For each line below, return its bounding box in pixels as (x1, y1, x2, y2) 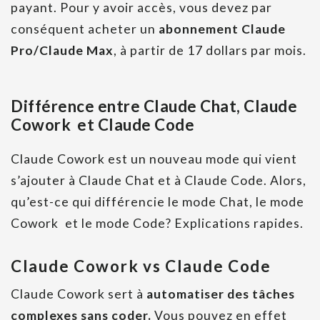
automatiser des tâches (146, 286, 295, 302)
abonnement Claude (156, 21, 286, 37)
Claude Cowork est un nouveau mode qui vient (11, 151, 297, 167)
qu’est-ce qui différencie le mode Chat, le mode (11, 194, 304, 210)
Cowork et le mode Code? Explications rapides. (11, 216, 304, 231)
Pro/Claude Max (11, 43, 114, 59)
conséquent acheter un (11, 21, 156, 37)
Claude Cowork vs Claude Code (11, 256, 271, 276)
